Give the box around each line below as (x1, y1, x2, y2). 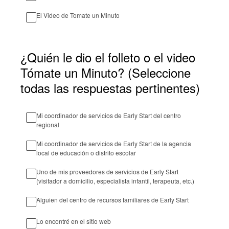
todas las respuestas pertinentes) (20, 79, 200, 97)
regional (36, 120, 59, 129)
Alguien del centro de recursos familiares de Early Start (36, 195, 189, 204)
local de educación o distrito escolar (36, 148, 136, 157)
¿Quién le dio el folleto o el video (20, 48, 195, 66)
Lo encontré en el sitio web (36, 217, 111, 225)
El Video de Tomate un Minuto (36, 11, 120, 19)
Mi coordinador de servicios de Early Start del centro (36, 111, 181, 120)
